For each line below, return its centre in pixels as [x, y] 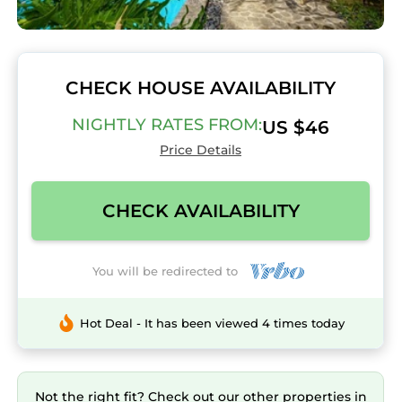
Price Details [201, 150]
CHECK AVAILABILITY [201, 211]
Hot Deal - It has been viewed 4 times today [212, 323]
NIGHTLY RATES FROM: [167, 125]
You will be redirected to [169, 271]
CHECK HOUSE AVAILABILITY [201, 88]
